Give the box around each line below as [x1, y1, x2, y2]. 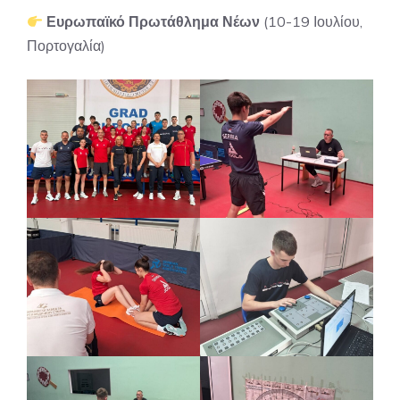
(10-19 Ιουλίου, [260, 12, 363, 30]
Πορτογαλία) [27, 37, 105, 54]
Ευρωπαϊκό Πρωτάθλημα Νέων [46, 12, 261, 30]
